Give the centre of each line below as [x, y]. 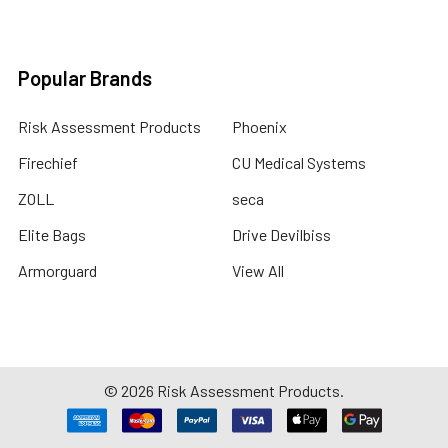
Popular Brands [85, 78]
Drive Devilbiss [281, 234]
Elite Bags [52, 234]
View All [258, 270]
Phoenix [259, 126]
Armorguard [57, 270]
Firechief [48, 162]
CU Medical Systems [299, 162]
